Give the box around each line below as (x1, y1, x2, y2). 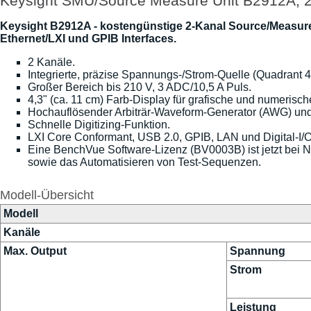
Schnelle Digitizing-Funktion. (28, 119, 170, 131)
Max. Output (3, 244, 67, 257)
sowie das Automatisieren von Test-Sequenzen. (28, 156, 261, 169)
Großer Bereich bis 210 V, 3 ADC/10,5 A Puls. (28, 81, 251, 94)
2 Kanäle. (28, 56, 75, 69)
